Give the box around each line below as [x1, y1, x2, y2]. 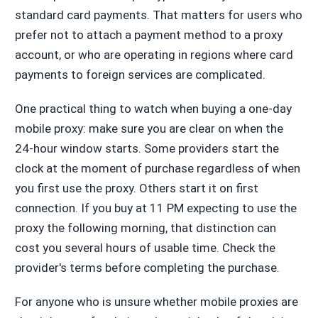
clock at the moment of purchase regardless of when [14, 161, 300, 176]
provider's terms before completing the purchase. [14, 261, 280, 275]
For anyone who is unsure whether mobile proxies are [14, 295, 298, 309]
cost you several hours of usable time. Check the [14, 241, 275, 256]
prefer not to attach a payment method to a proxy [14, 28, 283, 43]
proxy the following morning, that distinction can [14, 221, 276, 236]
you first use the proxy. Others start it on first [14, 181, 258, 196]
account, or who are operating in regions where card [14, 48, 293, 62]
